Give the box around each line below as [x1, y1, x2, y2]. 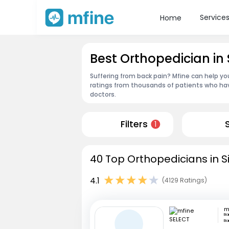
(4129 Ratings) [162, 176, 207, 185]
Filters [120, 118, 148, 131]
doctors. [90, 89, 116, 99]
